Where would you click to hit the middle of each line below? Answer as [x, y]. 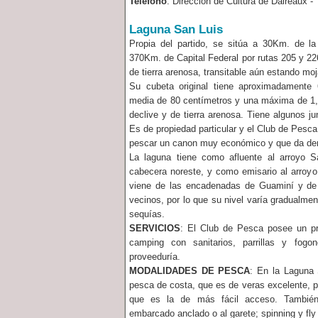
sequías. [147, 214]
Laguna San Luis [176, 29]
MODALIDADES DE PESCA [190, 271]
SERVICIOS [155, 228]
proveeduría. [155, 257]
